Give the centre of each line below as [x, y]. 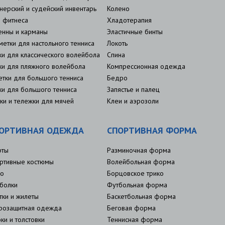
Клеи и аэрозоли [133, 101]
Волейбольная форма [141, 162]
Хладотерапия [129, 20]
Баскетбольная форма [141, 196]
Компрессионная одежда [146, 66]
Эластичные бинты [135, 32]
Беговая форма [131, 208]
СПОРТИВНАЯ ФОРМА [152, 130]
